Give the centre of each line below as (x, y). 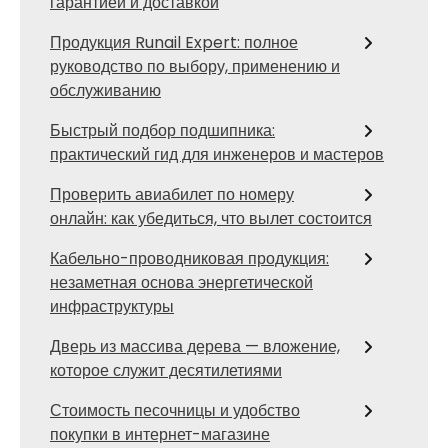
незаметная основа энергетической (181, 282)
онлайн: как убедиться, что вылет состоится (211, 218)
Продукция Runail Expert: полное (174, 42)
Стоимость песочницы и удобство (175, 410)
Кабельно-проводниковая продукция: (189, 258)
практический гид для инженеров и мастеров (217, 154)
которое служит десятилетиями (166, 370)
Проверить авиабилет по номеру (172, 194)
